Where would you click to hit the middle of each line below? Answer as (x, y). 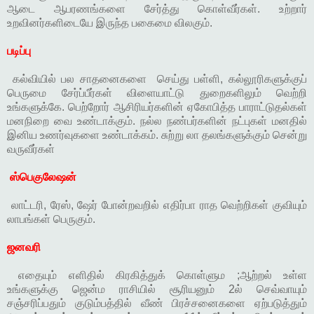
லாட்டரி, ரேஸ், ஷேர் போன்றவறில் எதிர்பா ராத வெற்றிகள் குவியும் (159, 205)
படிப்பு (19, 51)
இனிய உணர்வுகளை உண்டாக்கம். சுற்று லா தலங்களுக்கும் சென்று (157, 135)
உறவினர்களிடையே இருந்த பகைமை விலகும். (110, 23)
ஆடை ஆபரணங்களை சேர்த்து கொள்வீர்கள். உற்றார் (157, 9)
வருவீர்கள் (31, 149)
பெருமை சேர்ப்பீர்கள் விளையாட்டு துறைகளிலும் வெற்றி (157, 93)
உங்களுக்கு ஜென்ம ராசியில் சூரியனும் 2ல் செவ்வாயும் (157, 289)
